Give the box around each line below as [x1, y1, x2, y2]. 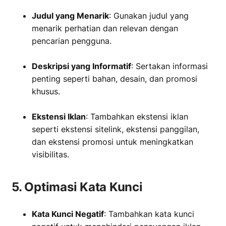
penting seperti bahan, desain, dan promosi [32, 74, 197, 84]
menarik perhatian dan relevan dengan [32, 23, 178, 33]
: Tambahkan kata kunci [104, 209, 194, 219]
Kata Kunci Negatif [32, 209, 104, 219]
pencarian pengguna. [32, 36, 111, 46]
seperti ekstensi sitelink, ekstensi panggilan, [32, 124, 199, 134]
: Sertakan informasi [131, 61, 208, 71]
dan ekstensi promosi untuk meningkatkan [32, 137, 193, 147]
